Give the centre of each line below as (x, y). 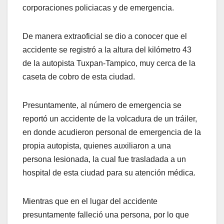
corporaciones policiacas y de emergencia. (98, 8)
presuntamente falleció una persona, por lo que (106, 215)
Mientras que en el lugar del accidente (90, 201)
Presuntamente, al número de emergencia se (102, 105)
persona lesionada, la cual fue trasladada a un (104, 159)
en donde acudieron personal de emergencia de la (112, 132)
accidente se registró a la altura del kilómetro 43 (107, 50)
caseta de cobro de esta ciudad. (79, 77)
